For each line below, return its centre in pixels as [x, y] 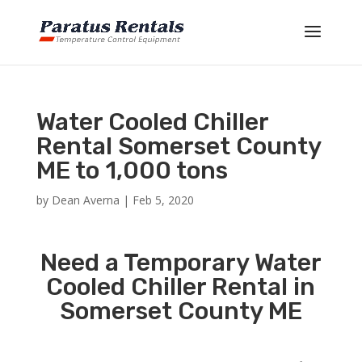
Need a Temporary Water [181, 263]
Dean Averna [85, 200]
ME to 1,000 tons [132, 170]
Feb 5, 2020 [163, 200]
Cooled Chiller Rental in [181, 287]
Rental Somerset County [178, 146]
